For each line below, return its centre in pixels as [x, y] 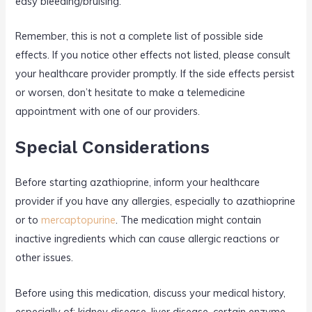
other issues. [45, 258]
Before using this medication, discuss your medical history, [151, 292]
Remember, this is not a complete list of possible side [140, 36]
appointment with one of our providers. [108, 111]
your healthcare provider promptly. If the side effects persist [155, 74]
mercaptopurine [79, 220]
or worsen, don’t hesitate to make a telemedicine [131, 93]
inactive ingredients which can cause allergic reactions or [148, 239]
